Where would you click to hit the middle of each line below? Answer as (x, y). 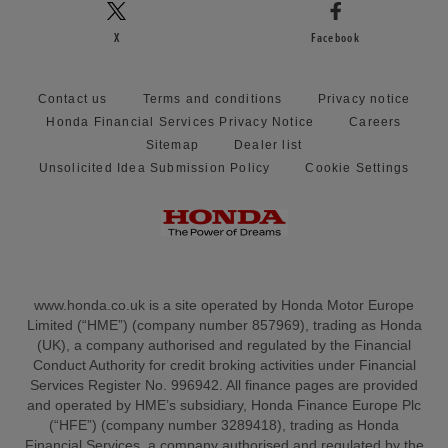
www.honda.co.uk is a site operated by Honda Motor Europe (224, 305)
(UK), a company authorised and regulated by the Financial (224, 345)
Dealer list (268, 144)
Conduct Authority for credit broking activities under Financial (224, 365)
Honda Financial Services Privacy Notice (180, 121)
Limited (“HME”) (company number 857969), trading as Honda (224, 325)
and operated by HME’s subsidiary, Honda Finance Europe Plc (224, 405)
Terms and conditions (212, 98)
